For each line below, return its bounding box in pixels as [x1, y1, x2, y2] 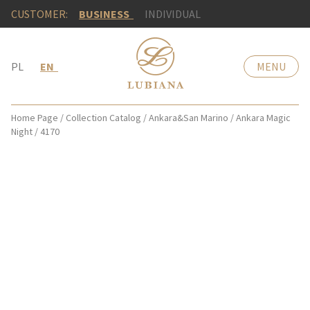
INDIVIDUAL [145, 7, 201, 21]
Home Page [11, 111, 58, 124]
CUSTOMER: [11, 7, 68, 21]
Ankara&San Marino [149, 111, 228, 124]
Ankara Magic [236, 111, 291, 124]
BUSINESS [79, 7, 134, 21]
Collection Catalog [66, 111, 141, 124]
